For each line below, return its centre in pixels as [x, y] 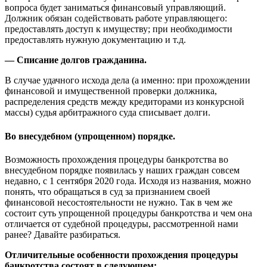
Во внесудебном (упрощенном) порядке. [90, 136]
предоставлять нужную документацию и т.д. [95, 40]
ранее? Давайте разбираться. [63, 234]
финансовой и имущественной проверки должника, [111, 91]
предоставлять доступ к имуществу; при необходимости [119, 29]
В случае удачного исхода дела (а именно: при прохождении [128, 80]
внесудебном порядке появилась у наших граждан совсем [122, 170]
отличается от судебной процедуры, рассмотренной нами [122, 223]
